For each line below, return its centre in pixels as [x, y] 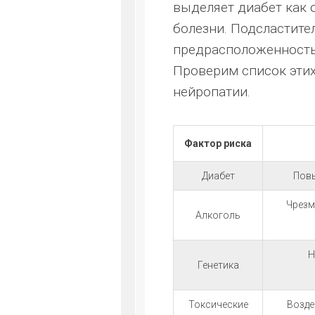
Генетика [218, 265]
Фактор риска [218, 143]
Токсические [218, 304]
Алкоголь [218, 215]
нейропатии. [212, 92]
